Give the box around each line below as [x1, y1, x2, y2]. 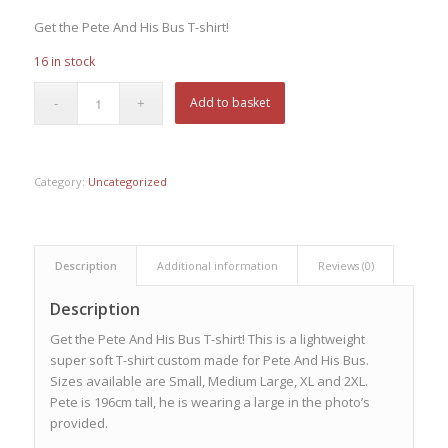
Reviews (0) [317, 257, 374, 273]
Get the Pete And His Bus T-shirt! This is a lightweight [49, 329, 365, 348]
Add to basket [190, 93, 271, 111]
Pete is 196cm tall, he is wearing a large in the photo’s [49, 392, 370, 411]
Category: [33, 173, 88, 189]
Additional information [156, 257, 278, 273]
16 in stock [33, 52, 95, 70]
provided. [49, 413, 108, 432]
